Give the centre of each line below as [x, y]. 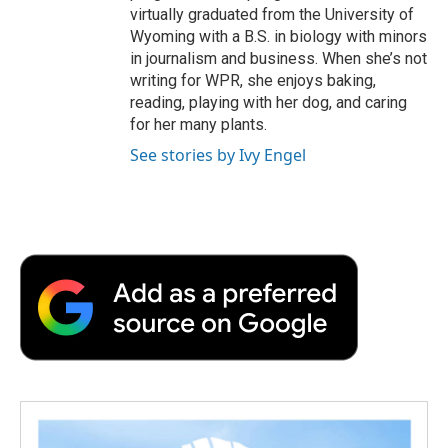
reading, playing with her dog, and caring [268, 102]
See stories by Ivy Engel [218, 154]
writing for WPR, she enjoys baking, [253, 80]
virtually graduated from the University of [272, 14]
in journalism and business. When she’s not [278, 58]
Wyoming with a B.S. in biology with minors [278, 36]
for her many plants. [198, 124]
